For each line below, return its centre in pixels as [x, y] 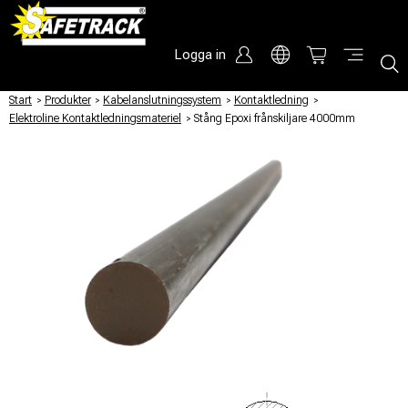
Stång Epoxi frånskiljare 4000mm [274, 118]
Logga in [200, 55]
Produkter [67, 100]
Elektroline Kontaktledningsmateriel [95, 118]
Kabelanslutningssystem [163, 100]
